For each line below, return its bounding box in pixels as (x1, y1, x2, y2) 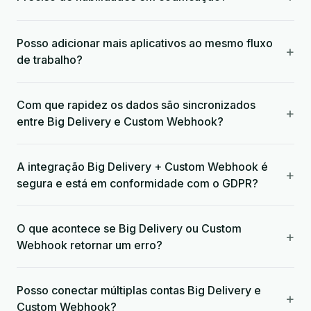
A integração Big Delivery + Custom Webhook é (17, 160, 268, 174)
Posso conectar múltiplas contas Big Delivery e (17, 283, 261, 297)
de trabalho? (17, 53, 83, 67)
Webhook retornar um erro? (17, 238, 162, 252)
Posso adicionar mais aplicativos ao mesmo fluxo (17, 36, 273, 50)
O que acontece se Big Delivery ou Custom (17, 221, 242, 235)
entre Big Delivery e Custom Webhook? (17, 115, 224, 128)
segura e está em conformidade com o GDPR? (17, 176, 258, 190)
